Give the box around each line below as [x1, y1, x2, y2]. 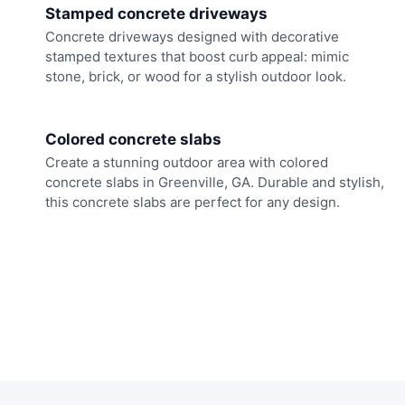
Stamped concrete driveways [45, 5, 268, 24]
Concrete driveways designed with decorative [45, 28, 339, 46]
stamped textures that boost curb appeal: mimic [45, 48, 349, 66]
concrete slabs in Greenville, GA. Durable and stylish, [45, 173, 384, 191]
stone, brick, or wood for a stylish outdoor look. [45, 68, 346, 86]
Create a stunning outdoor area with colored [45, 153, 328, 171]
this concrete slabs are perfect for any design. [45, 193, 340, 211]
